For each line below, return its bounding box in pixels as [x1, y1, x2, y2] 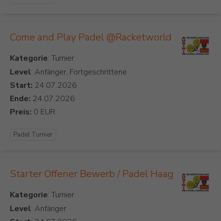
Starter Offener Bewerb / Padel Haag [10, 167, 174, 181]
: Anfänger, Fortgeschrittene [31, 67, 127, 78]
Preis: [10, 107, 32, 118]
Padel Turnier [13, 130, 53, 140]
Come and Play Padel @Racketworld [10, 31, 172, 44]
